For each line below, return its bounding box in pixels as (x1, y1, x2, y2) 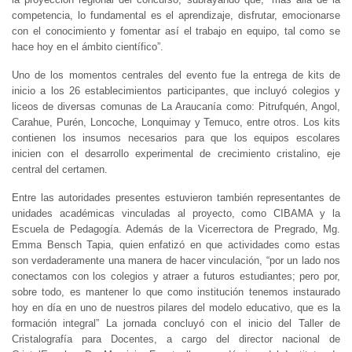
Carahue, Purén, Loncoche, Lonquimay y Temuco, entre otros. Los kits (12, 116, 340, 128)
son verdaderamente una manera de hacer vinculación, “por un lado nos (12, 255, 340, 266)
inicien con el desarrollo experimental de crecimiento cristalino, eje (12, 148, 340, 159)
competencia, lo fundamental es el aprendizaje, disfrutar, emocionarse (12, 9, 340, 21)
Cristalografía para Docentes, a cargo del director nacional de (12, 333, 340, 345)
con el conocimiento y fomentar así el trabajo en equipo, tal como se (12, 25, 340, 37)
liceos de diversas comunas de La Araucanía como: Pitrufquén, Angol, (12, 101, 340, 112)
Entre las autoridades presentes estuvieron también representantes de (12, 192, 340, 203)
